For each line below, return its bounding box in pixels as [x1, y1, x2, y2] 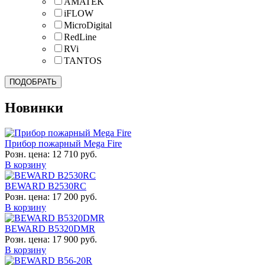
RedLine [64, 32, 96, 43]
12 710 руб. [52, 149, 97, 160]
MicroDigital [64, 20, 112, 31]
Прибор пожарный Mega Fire [5, 138, 122, 149]
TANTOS [64, 56, 102, 66]
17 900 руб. [52, 234, 97, 245]
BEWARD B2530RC [5, 181, 86, 192]
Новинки [5, 100, 63, 116]
